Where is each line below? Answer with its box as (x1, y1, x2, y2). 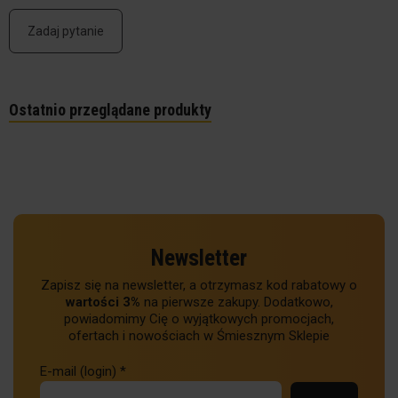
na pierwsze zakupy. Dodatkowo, (143, 294, 333, 310)
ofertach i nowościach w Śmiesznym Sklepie (68, 328, 330, 344)
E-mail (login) (40, 363, 116, 379)
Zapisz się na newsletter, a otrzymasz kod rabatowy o (41, 277, 357, 293)
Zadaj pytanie (28, 24, 104, 38)
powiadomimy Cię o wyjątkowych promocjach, (64, 311, 334, 327)
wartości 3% (65, 294, 144, 310)
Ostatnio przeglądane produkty (9, 100, 211, 119)
